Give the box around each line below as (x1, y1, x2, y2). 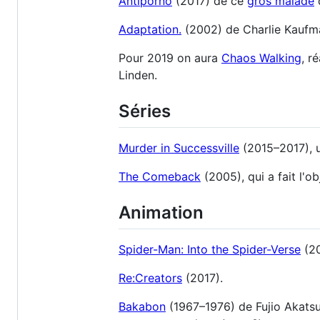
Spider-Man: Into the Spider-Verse (119, 242, 301, 256)
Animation (119, 201, 204, 223)
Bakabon (119, 299, 166, 314)
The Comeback (119, 169, 201, 184)
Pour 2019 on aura (119, 50, 221, 65)
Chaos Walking (221, 50, 301, 65)
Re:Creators (119, 271, 182, 285)
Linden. (119, 67, 157, 82)
